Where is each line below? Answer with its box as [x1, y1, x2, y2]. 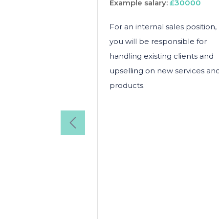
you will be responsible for [109, 36, 207, 46]
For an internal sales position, [109, 22, 217, 31]
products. [109, 80, 145, 90]
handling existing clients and [109, 51, 214, 61]
